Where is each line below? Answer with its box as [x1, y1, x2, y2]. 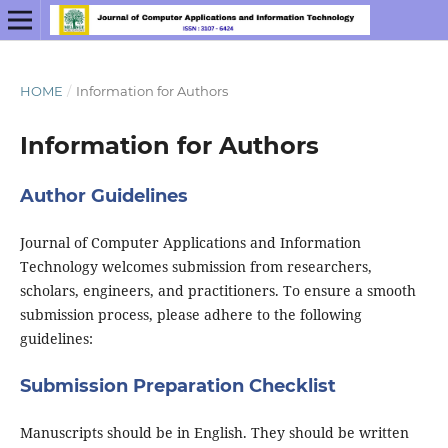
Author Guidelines [19, 184, 188, 207]
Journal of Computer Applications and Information [19, 233, 361, 252]
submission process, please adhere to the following [19, 305, 362, 324]
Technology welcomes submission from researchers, [19, 257, 372, 276]
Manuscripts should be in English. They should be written [19, 423, 409, 443]
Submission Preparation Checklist [19, 375, 336, 398]
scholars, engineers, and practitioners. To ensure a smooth [19, 281, 416, 300]
